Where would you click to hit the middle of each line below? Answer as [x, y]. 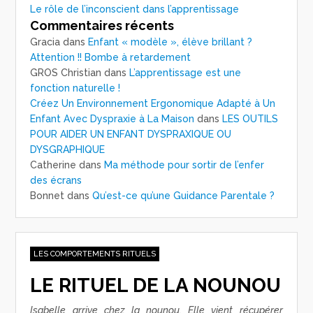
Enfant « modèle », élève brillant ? [170, 42]
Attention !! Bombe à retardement [111, 58]
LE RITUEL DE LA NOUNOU [156, 286]
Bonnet [48, 196]
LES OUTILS [250, 119]
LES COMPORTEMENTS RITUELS [95, 254]
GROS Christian [66, 73]
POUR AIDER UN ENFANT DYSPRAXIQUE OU [131, 134]
